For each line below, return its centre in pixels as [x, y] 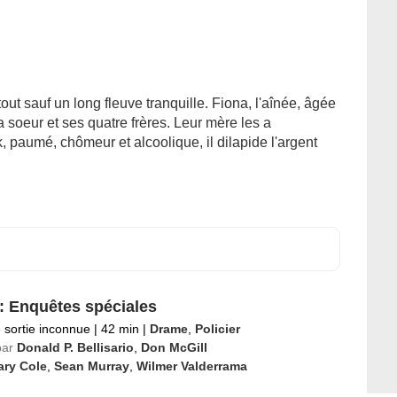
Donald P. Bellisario [75, 347]
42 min [120, 329]
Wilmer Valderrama [191, 366]
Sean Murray [91, 366]
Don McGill [174, 347]
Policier [217, 329]
